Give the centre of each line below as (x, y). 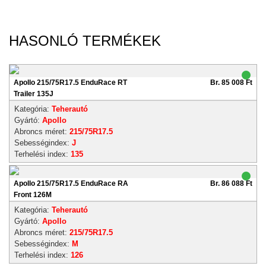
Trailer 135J (34, 94)
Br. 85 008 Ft (231, 83)
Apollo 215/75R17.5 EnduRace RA (71, 183)
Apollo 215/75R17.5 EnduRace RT (70, 83)
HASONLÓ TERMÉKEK (85, 41)
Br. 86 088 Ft (231, 183)
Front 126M (33, 195)
